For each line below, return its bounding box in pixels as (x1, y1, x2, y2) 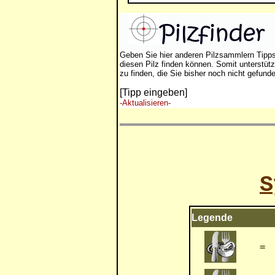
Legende (192, 212, 233, 223)
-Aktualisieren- (120, 98, 171, 107)
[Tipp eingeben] (120, 87, 187, 98)
